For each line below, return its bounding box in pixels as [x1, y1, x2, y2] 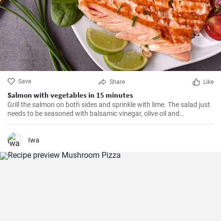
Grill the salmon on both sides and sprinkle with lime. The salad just [7, 101, 210, 109]
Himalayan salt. [7, 118, 55, 126]
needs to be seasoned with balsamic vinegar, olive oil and [7, 110, 180, 117]
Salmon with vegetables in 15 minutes [7, 90, 133, 100]
